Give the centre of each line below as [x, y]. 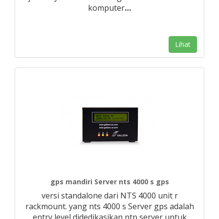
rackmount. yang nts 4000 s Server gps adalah [109, 206]
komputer [106, 8]
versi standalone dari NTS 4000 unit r [109, 196]
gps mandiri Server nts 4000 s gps [109, 182]
